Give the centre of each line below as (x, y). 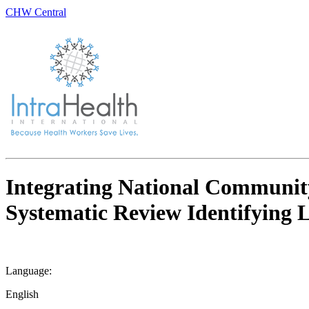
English (22, 295)
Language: (29, 271)
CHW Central (36, 12)
